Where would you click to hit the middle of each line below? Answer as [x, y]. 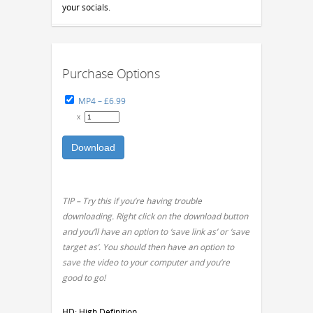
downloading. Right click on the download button [155, 217]
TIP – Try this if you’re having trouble [132, 201]
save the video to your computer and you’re [146, 263]
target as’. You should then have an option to [148, 247]
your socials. [86, 8]
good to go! [84, 278]
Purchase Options [111, 74]
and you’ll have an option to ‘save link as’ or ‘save [156, 232]
